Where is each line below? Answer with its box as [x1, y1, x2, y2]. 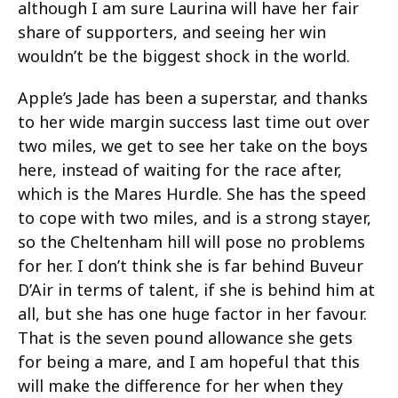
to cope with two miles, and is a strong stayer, [18, 206, 371, 228]
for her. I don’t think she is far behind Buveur [18, 254, 363, 276]
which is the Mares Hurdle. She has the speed [18, 182, 366, 204]
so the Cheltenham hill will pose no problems [18, 230, 365, 252]
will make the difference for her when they [18, 374, 343, 396]
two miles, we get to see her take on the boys [18, 134, 368, 156]
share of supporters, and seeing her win [18, 20, 326, 43]
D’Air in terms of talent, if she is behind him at [18, 278, 375, 300]
